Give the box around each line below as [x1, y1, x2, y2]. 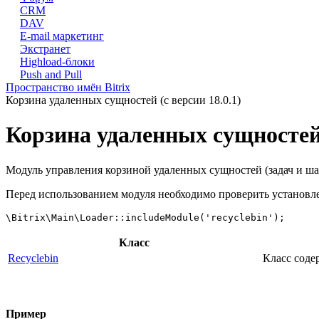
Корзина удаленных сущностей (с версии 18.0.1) [6, 94, 241, 106]
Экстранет [20, 43, 70, 55]
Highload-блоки [20, 56, 95, 68]
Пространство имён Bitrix [6, 81, 130, 93]
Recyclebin [8, 251, 58, 264]
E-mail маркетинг [20, 30, 104, 42]
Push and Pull [20, 68, 82, 80]
